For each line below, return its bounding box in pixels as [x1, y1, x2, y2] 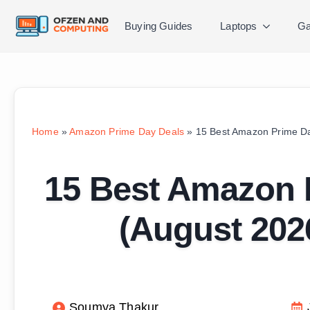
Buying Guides [125, 20, 193, 32]
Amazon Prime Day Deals [69, 126, 185, 137]
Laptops [220, 20, 257, 32]
